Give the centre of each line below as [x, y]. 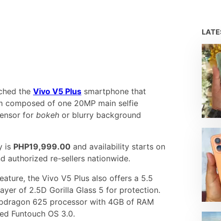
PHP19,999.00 [42, 147]
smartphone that [114, 92]
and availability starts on [118, 147]
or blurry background [100, 115]
